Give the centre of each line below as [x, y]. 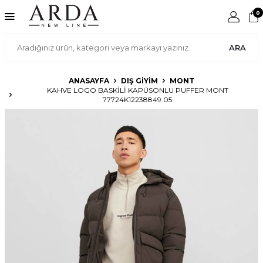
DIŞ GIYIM [139, 81]
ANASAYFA [89, 81]
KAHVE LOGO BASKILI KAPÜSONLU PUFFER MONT [137, 90]
